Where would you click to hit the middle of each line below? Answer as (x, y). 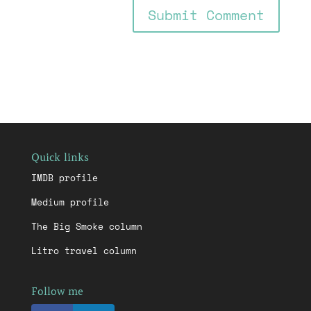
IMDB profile (64, 178)
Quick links (60, 158)
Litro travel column (84, 251)
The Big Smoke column (86, 226)
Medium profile (70, 202)
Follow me (57, 292)
